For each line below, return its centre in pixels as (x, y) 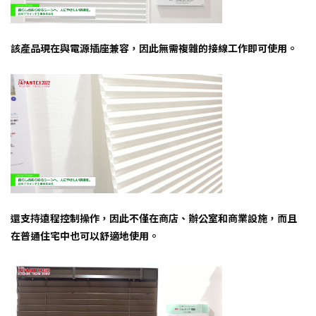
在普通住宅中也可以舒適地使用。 (85, 236)
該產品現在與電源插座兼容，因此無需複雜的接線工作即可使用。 (154, 48)
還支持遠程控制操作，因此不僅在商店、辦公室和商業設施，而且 (154, 218)
